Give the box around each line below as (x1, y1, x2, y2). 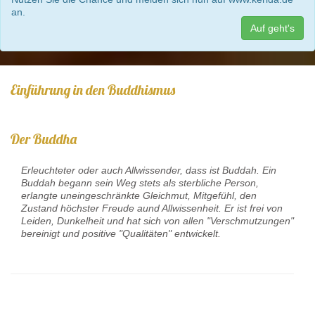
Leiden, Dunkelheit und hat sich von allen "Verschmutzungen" (21, 214, 294, 226)
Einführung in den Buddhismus (11, 80, 175, 98)
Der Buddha (11, 129, 77, 148)
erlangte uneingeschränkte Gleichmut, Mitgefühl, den (21, 189, 257, 201)
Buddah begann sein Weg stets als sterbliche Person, (21, 176, 259, 188)
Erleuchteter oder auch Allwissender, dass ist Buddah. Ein (21, 164, 276, 176)
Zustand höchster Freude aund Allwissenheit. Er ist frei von (21, 202, 283, 214)
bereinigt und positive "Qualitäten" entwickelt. (21, 227, 221, 239)
